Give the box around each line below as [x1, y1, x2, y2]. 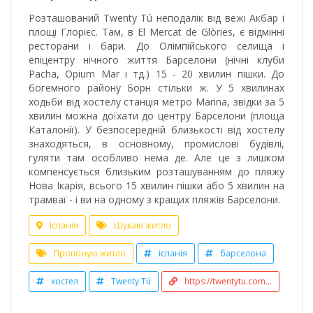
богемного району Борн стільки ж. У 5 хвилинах [29, 80, 284, 94]
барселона [220, 247, 266, 259]
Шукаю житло [114, 219, 171, 231]
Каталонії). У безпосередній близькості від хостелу [29, 122, 284, 136]
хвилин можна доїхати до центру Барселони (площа [29, 108, 284, 122]
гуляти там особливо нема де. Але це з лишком [29, 150, 284, 164]
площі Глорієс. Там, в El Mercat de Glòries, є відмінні [29, 24, 284, 38]
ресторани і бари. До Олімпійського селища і [29, 38, 284, 52]
